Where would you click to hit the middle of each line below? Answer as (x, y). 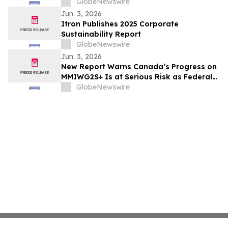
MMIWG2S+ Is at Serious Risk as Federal (137, 77)
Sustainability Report (101, 34)
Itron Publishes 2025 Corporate (120, 24)
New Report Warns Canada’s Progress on (139, 67)
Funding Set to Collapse (106, 87)
